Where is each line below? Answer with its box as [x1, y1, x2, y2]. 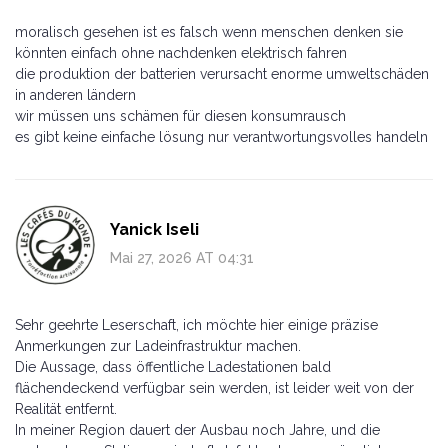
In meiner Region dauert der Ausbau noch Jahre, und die [15, 421, 380, 438]
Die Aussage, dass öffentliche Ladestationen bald [15, 358, 331, 375]
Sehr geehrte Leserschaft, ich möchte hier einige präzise [15, 316, 378, 333]
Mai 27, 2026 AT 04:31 [110, 249, 254, 266]
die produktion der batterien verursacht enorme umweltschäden [15, 65, 429, 82]
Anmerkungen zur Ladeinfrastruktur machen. [15, 337, 301, 354]
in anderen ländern [15, 86, 136, 103]
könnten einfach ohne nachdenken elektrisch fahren [15, 44, 347, 61]
